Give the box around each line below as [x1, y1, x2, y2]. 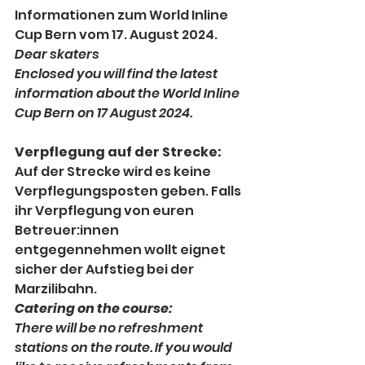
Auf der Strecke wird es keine [15, 162, 213, 182]
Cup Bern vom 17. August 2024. [15, 25, 218, 45]
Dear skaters [15, 45, 99, 64]
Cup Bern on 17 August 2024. [15, 103, 192, 123]
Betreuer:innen [15, 221, 121, 240]
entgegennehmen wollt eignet [15, 240, 228, 260]
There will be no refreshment [15, 319, 205, 338]
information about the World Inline [15, 84, 242, 103]
